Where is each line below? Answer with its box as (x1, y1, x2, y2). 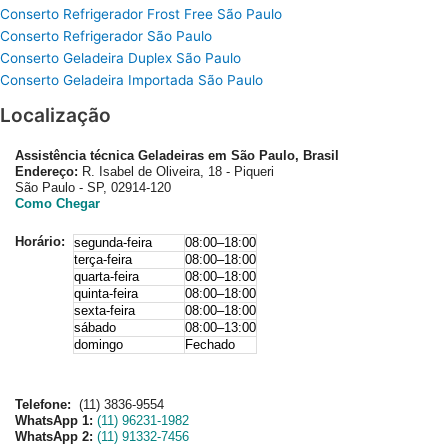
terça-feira (74, 252, 132, 268)
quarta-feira (74, 269, 139, 285)
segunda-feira (74, 235, 152, 251)
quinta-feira (74, 286, 138, 302)
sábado (74, 320, 116, 336)
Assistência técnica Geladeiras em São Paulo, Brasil (15, 147, 339, 163)
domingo (74, 337, 123, 353)
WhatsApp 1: (15, 412, 93, 428)
